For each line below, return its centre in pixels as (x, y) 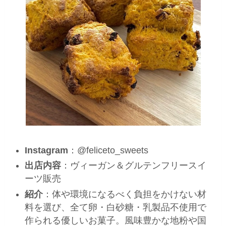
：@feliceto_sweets (108, 151)
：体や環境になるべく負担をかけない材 (125, 194)
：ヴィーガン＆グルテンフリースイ (134, 166)
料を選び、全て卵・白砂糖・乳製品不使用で (116, 207)
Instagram (47, 151)
